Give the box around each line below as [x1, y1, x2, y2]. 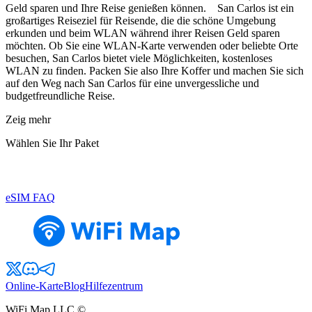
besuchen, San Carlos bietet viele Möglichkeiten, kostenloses [6, 52, 272, 65]
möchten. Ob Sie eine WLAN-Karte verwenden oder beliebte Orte [6, 40, 298, 52]
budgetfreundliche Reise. [6, 90, 115, 102]
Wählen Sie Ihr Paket [6, 137, 99, 150]
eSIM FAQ [6, 192, 55, 204]
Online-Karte [6, 280, 63, 292]
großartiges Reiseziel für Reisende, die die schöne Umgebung [6, 15, 276, 27]
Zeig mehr [6, 114, 51, 126]
